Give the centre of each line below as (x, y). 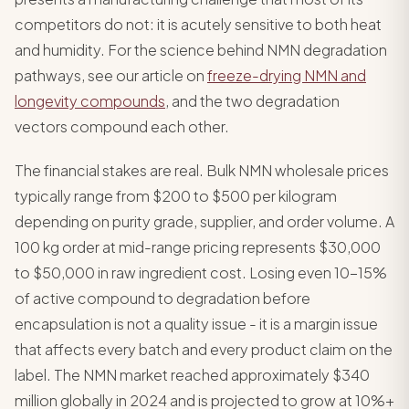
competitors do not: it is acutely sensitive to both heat (198, 24)
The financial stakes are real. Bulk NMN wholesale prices (202, 170)
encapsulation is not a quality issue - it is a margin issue (196, 324)
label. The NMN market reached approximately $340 (192, 375)
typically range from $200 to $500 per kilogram (176, 196)
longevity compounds (90, 101)
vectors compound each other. (122, 126)
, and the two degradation (252, 101)
